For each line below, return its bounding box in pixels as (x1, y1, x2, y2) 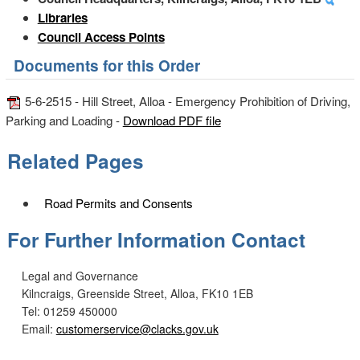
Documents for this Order (13, 55, 200, 77)
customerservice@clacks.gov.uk (55, 320, 219, 337)
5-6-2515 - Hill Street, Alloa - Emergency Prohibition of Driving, (21, 92, 350, 110)
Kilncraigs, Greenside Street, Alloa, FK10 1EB (21, 284, 253, 301)
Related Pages (6, 147, 144, 175)
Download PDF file (122, 112, 221, 129)
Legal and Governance (21, 267, 138, 284)
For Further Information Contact (6, 225, 305, 253)
